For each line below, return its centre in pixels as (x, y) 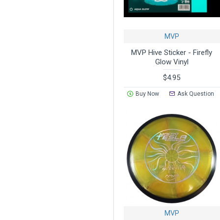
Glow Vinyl (172, 62)
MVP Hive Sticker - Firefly (172, 52)
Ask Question (196, 94)
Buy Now (147, 94)
